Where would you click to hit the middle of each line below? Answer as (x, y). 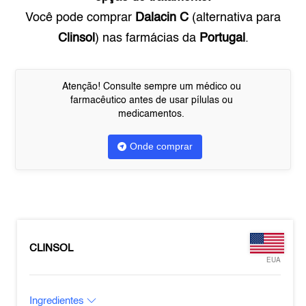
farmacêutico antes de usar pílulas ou (151, 100)
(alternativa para (235, 18)
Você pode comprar (80, 18)
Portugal (222, 38)
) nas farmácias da (147, 38)
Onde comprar (161, 146)
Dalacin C (162, 18)
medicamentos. (151, 114)
